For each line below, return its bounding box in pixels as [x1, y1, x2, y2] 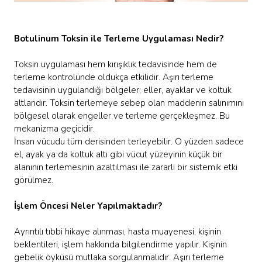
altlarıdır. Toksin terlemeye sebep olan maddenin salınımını [14, 97, 244, 109]
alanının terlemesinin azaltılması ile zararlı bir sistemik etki [14, 161, 237, 174]
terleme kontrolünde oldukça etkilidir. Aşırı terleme [14, 71, 213, 84]
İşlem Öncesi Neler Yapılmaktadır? [14, 200, 162, 212]
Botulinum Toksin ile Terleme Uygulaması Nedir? [14, 33, 223, 45]
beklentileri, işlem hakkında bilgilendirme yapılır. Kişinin [14, 239, 227, 251]
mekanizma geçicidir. [14, 123, 95, 135]
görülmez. [14, 174, 53, 187]
